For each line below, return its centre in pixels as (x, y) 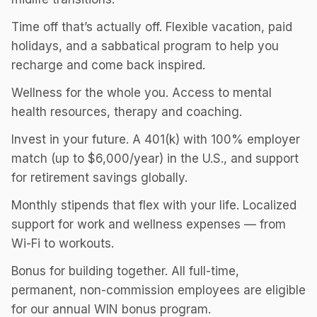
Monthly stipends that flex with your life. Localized (154, 205)
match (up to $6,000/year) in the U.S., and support (155, 158)
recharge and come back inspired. (108, 65)
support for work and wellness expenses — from (149, 224)
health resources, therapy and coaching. (127, 112)
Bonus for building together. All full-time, (125, 271)
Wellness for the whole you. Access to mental (142, 93)
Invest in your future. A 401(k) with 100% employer (156, 139)
